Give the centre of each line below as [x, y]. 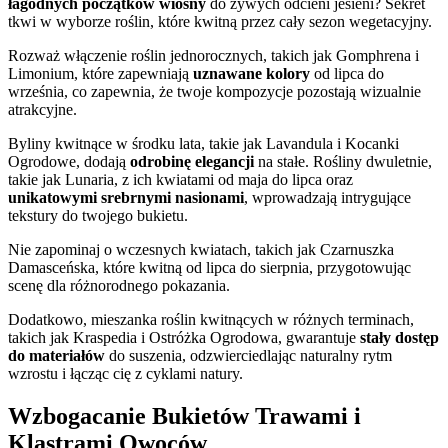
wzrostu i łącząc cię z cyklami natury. [125, 374]
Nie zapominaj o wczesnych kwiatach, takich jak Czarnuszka [201, 250]
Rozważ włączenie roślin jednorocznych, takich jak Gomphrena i [213, 56]
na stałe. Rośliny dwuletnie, [343, 162]
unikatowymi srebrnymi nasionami [126, 198]
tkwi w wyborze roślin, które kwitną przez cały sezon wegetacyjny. [220, 22]
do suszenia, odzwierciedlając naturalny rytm [248, 356]
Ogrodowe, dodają [69, 162]
